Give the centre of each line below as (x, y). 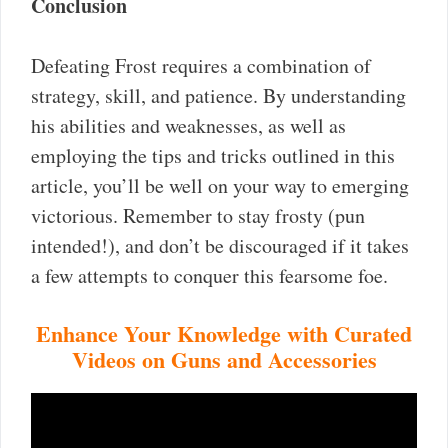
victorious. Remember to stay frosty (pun (198, 215)
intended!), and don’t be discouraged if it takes (220, 245)
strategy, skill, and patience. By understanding (218, 95)
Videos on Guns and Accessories (224, 359)
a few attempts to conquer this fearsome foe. (209, 275)
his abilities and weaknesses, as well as (188, 125)
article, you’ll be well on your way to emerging (220, 185)
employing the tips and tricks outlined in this (213, 155)
